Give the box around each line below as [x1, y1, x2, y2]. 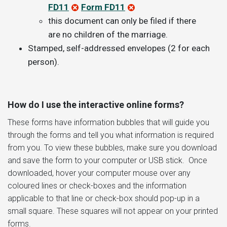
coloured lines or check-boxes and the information [8, 180, 186, 191]
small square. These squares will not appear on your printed [8, 206, 218, 216]
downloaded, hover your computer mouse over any [8, 168, 191, 178]
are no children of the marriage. [48, 29, 168, 40]
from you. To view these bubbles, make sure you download [8, 142, 217, 153]
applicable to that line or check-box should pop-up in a [8, 193, 200, 203]
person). [28, 56, 59, 67]
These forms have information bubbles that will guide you [8, 117, 209, 127]
